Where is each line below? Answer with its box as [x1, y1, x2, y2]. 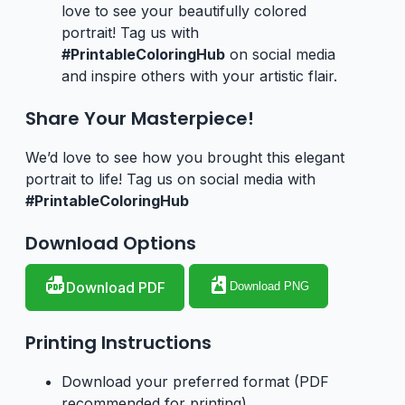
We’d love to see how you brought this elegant [25, 147, 344, 166]
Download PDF [66, 278, 165, 297]
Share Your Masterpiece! [25, 105, 254, 131]
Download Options [25, 230, 196, 256]
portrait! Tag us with [61, 23, 199, 42]
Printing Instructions [25, 329, 212, 355]
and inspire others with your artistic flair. [61, 66, 337, 85]
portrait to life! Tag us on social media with [25, 169, 316, 188]
